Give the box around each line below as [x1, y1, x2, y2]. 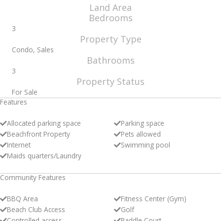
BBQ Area [7, 193, 38, 203]
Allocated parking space [7, 118, 81, 128]
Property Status [76, 75, 145, 87]
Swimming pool [121, 140, 171, 149]
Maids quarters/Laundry [7, 150, 81, 160]
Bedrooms [88, 11, 133, 24]
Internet [7, 140, 31, 149]
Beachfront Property [7, 129, 70, 139]
